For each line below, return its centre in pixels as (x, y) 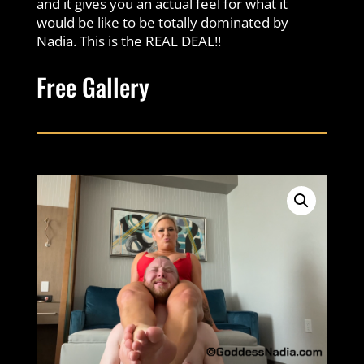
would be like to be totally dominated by (162, 23)
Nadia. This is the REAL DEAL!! (128, 41)
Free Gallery (93, 87)
